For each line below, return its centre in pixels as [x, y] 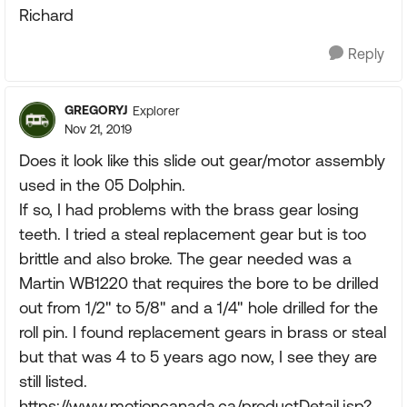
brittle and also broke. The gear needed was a [185, 258]
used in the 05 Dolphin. [102, 185]
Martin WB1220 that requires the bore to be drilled [199, 283]
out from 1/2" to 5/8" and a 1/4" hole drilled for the [199, 308]
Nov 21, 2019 [98, 129]
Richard [46, 15]
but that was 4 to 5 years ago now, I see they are [198, 357]
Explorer [156, 110]
